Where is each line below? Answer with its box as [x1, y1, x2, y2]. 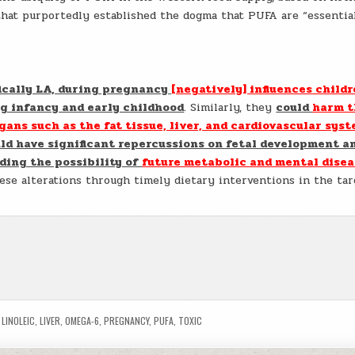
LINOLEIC [2, 314, 36, 327]
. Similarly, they [184, 99, 277, 116]
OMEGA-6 [65, 314, 100, 327]
